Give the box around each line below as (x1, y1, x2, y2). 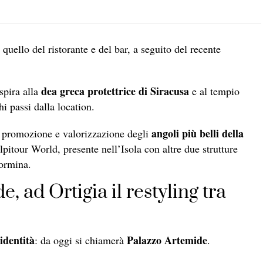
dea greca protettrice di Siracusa (41, 83, 189, 99)
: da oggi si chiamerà (35, 232, 127, 247)
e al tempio (189, 83, 240, 98)
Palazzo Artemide (127, 232, 207, 248)
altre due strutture (163, 141, 238, 156)
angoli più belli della (151, 125, 244, 141)
